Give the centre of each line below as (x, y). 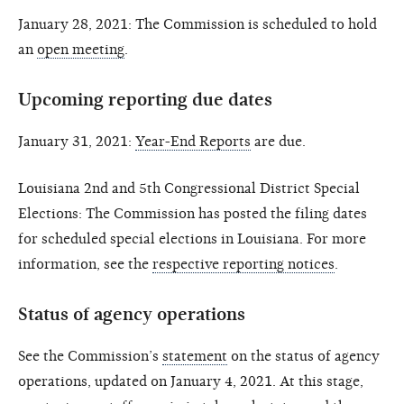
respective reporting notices (243, 264)
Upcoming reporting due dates (145, 99)
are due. (278, 141)
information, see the (85, 264)
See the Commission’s (90, 356)
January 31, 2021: (77, 141)
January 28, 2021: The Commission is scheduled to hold (197, 24)
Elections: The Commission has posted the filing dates (193, 213)
